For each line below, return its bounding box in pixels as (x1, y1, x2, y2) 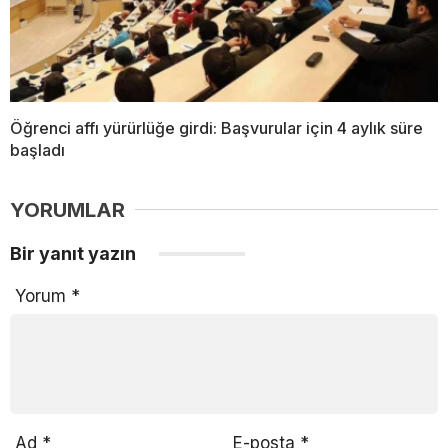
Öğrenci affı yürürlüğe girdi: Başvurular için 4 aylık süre (10, 117, 423, 138)
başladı (10, 139, 65, 160)
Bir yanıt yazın (10, 242, 140, 264)
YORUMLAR (10, 197, 125, 222)
